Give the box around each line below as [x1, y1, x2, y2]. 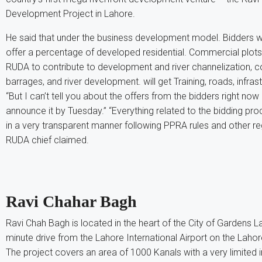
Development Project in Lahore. [6, 8, 135, 19]
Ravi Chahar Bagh [6, 192, 137, 211]
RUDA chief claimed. [6, 134, 89, 146]
